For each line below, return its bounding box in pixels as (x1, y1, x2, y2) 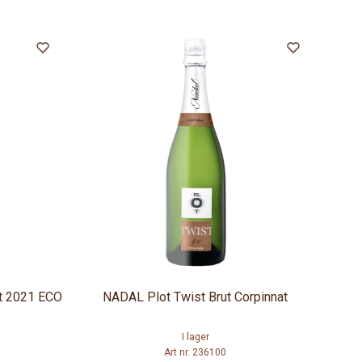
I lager (181, 331, 209, 343)
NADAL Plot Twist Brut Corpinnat (103, 289, 288, 305)
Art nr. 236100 (164, 347, 227, 359)
